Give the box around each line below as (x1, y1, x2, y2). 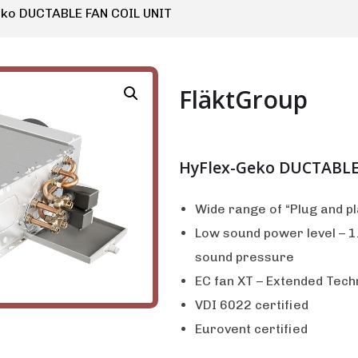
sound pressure (195, 249, 294, 265)
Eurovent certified (195, 321, 308, 336)
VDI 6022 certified (195, 297, 308, 312)
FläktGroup (179, 83, 308, 116)
